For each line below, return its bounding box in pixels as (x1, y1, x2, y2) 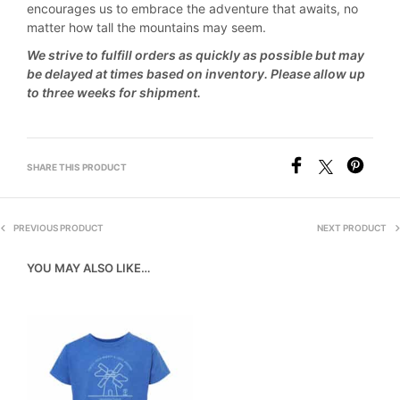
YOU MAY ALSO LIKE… (27, 261, 150, 275)
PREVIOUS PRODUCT (13, 222, 104, 233)
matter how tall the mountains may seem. (27, 20, 266, 35)
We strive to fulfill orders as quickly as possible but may (27, 47, 364, 62)
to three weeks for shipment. (27, 85, 201, 100)
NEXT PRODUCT (317, 222, 387, 233)
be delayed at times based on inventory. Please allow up (27, 66, 365, 81)
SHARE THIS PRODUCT (27, 162, 127, 172)
